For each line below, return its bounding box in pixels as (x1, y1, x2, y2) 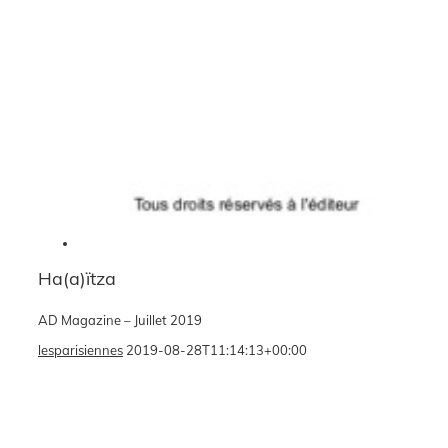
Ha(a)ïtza (38, 267, 116, 290)
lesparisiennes (38, 341, 123, 358)
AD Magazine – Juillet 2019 (38, 311, 202, 328)
